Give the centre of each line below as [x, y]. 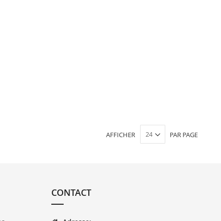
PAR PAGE [184, 134]
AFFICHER [121, 134]
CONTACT [71, 192]
